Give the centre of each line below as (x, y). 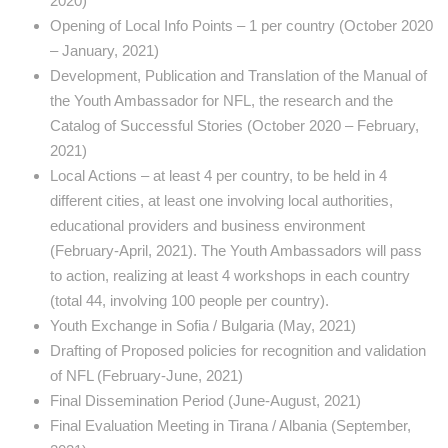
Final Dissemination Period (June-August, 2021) (205, 401)
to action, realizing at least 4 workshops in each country (230, 276)
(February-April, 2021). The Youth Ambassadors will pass (236, 251)
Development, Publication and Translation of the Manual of (238, 76)
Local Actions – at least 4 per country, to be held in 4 (218, 176)
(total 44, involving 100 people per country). (189, 301)
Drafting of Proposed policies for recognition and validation (238, 351)
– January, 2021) (104, 51)
